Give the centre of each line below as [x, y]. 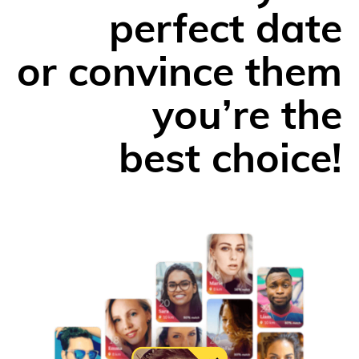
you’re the [247, 119]
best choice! [230, 162]
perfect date [226, 32]
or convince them [179, 75]
